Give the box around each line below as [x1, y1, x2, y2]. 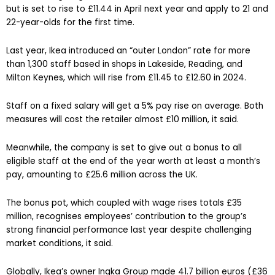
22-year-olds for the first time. [6, 17, 134, 29]
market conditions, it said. [6, 237, 113, 249]
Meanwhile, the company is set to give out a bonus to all [6, 141, 242, 153]
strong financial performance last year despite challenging [6, 223, 252, 236]
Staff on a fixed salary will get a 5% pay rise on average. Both [6, 99, 263, 112]
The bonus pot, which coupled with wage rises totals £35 [6, 196, 242, 209]
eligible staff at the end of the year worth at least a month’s [6, 155, 260, 167]
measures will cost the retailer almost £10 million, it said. [6, 113, 239, 125]
